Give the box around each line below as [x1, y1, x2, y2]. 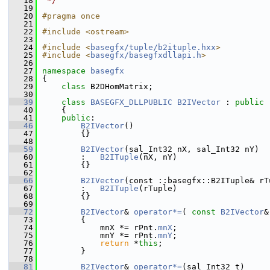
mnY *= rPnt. [42, 231, 158, 240]
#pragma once [42, 11, 100, 20]
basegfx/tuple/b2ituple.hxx [90, 43, 216, 52]
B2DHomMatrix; [90, 82, 153, 91]
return [100, 239, 129, 248]
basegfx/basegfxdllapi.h [90, 51, 201, 60]
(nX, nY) [139, 152, 177, 162]
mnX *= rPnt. [42, 223, 158, 232]
